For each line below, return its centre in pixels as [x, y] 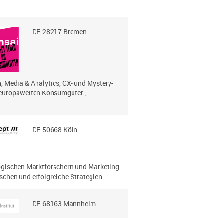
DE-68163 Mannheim [64, 204]
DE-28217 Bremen [59, 31]
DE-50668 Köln [54, 130]
